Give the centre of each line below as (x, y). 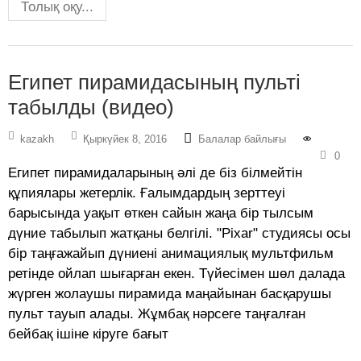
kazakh (37, 139)
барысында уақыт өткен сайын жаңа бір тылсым (161, 214)
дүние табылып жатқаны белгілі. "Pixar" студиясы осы (179, 234)
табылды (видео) (91, 108)
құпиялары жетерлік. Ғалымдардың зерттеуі (147, 193)
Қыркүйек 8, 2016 (125, 139)
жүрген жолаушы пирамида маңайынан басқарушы (170, 294)
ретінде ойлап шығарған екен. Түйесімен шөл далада (176, 274)
